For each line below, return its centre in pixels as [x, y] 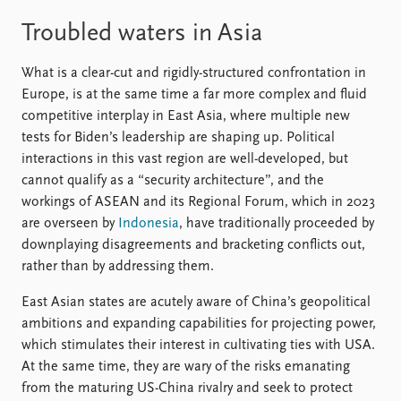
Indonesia [149, 223]
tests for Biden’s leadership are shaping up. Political [178, 137]
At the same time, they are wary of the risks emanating [186, 367]
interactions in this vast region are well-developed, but [185, 159]
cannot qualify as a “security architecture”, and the [173, 180]
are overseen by [70, 223]
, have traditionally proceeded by [277, 223]
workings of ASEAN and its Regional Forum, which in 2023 [198, 202]
